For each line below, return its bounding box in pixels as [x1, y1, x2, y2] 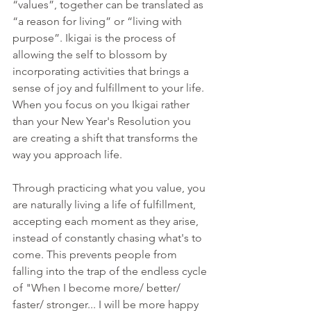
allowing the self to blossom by [12, 48, 169, 61]
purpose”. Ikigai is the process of [12, 31, 178, 44]
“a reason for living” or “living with [12, 15, 185, 28]
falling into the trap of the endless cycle [12, 264, 210, 278]
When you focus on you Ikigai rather [12, 98, 192, 111]
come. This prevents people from [12, 248, 180, 261]
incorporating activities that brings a [12, 65, 192, 78]
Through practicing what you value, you [12, 181, 208, 194]
